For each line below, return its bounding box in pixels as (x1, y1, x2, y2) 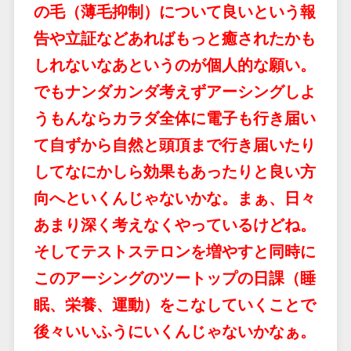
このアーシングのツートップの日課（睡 (33, 269, 316, 288)
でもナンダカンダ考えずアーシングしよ (33, 82, 316, 101)
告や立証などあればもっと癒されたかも (33, 29, 316, 48)
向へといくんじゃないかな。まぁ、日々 (33, 189, 316, 208)
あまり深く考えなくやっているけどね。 (33, 215, 316, 234)
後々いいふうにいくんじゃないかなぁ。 (33, 322, 316, 341)
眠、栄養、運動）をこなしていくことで (33, 295, 316, 314)
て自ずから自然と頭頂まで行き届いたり (33, 136, 316, 154)
